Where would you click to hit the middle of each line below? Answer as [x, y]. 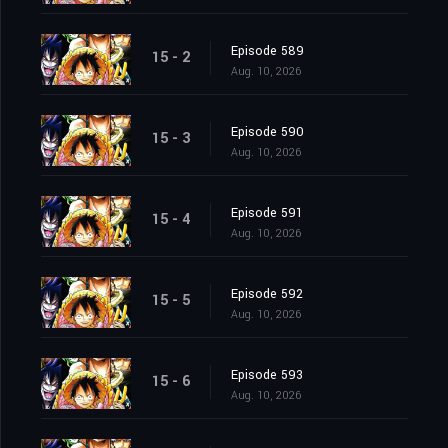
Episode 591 [267, 213]
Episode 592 [267, 294]
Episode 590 [267, 132]
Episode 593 [267, 375]
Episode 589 [267, 51]
